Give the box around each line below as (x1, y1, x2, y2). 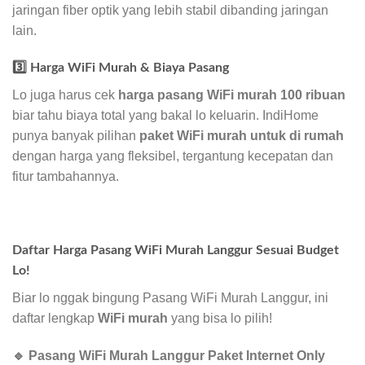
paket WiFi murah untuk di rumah (139, 128, 344, 143)
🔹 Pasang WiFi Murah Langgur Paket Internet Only (12, 349, 325, 363)
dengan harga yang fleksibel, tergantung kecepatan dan (12, 148, 333, 163)
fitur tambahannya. (12, 169, 119, 183)
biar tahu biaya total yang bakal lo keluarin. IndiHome (12, 108, 319, 122)
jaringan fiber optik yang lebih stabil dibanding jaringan (12, 2, 328, 17)
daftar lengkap (12, 311, 98, 326)
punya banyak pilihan (12, 128, 139, 143)
